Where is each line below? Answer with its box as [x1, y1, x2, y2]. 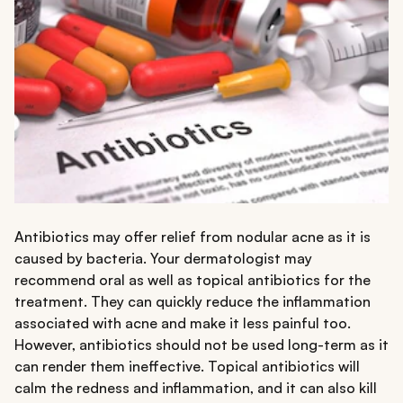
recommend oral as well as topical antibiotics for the [14, 271, 371, 290]
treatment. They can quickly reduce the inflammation [14, 292, 371, 311]
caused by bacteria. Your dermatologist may [14, 249, 312, 268]
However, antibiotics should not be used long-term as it [14, 336, 389, 354]
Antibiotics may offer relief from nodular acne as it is [14, 228, 371, 246]
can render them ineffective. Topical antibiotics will [14, 357, 360, 376]
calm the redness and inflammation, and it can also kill [14, 379, 377, 398]
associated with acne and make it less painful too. [14, 314, 351, 333]
